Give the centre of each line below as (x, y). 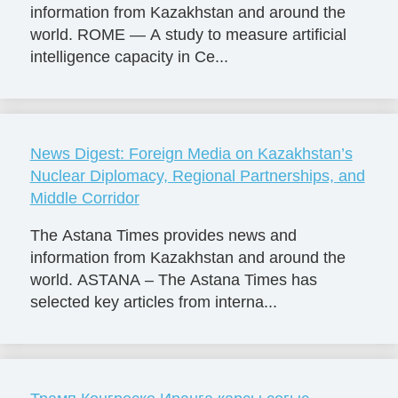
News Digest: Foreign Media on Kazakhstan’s (191, 154)
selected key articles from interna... (153, 302)
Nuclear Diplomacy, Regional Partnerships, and (197, 176)
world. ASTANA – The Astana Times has (173, 280)
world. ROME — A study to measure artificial (188, 35)
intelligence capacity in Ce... (129, 57)
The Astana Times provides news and (163, 236)
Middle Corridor (84, 199)
